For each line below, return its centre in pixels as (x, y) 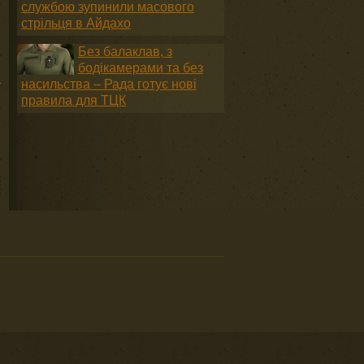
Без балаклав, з (125, 52)
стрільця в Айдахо (76, 23)
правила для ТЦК (74, 100)
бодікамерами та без (141, 68)
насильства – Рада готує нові (109, 84)
